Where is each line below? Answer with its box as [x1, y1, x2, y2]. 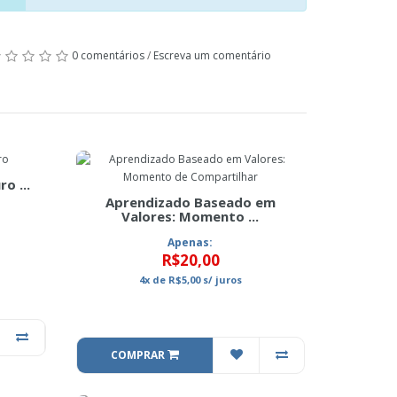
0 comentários [72, 48, 144, 63]
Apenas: [167, 235, 214, 250]
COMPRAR [110, 347, 167, 362]
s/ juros [199, 273, 242, 286]
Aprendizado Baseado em [105, 193, 276, 211]
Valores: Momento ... [121, 207, 260, 225]
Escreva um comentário [153, 48, 271, 63]
